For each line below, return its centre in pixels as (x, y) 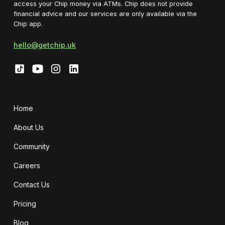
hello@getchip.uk (44, 45)
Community (31, 146)
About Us (28, 127)
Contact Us (31, 184)
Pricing (25, 203)
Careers (27, 165)
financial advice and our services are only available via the (105, 14)
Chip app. (28, 24)
